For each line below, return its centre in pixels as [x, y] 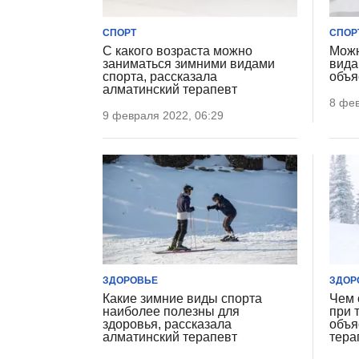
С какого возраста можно [177, 51]
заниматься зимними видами [189, 64]
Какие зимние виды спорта [182, 298]
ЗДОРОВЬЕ [130, 280]
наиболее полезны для [171, 311]
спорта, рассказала [160, 77]
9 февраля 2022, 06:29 [163, 116]
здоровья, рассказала [167, 324]
